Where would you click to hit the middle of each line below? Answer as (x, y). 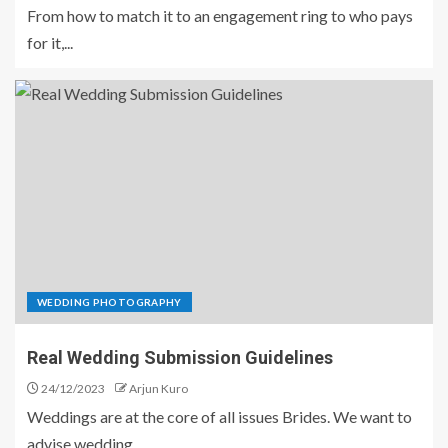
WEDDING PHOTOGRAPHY (109, 302)
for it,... (50, 42)
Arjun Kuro (158, 388)
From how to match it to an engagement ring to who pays (220, 15)
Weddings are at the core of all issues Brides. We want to (219, 416)
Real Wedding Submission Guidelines (180, 357)
